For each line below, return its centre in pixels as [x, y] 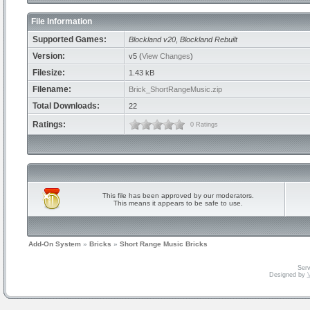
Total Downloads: [66, 106]
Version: [49, 56]
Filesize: [49, 73]
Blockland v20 [152, 39]
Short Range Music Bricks [164, 244]
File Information [63, 21]
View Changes [166, 56]
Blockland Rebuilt [209, 39]
